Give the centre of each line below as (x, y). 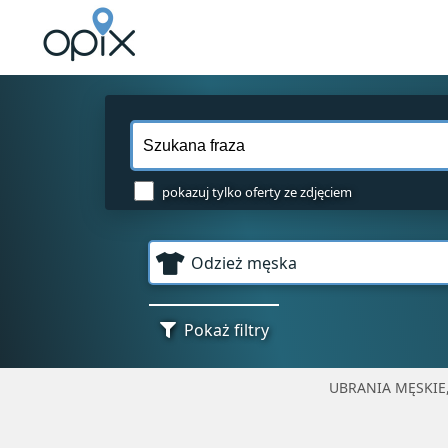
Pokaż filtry (227, 330)
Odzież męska (244, 263)
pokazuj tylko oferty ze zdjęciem (257, 192)
